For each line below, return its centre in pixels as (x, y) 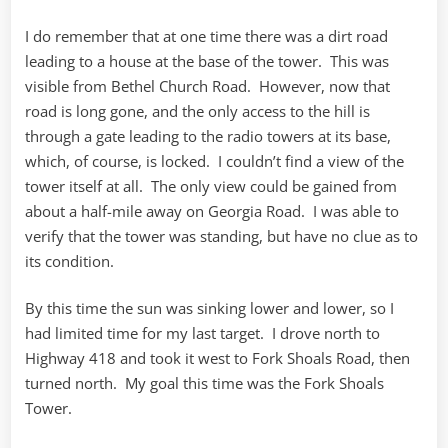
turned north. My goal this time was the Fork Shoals (204, 383)
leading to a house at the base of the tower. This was (207, 60)
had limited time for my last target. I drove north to (202, 333)
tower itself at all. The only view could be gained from (211, 185)
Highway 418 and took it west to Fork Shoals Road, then (217, 358)
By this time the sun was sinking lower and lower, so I (209, 308)
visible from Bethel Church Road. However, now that (207, 85)
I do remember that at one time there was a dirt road (206, 35)
